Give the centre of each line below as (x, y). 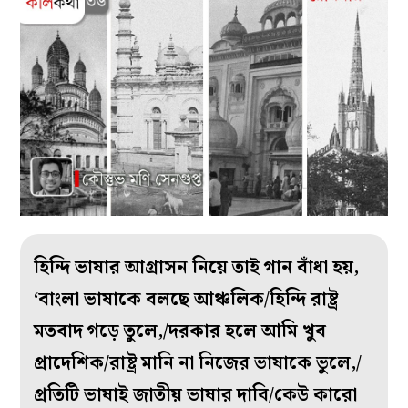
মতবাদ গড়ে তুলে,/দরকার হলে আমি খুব (180, 332)
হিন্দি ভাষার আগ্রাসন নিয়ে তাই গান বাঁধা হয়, (197, 268)
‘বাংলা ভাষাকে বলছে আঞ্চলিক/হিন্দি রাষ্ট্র (186, 300)
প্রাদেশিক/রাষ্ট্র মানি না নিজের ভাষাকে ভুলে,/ (198, 364)
